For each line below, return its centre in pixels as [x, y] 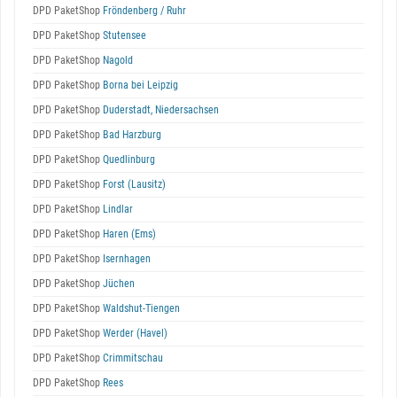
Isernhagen [125, 259]
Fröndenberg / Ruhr [143, 11]
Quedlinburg [128, 160]
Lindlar [117, 209]
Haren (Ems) [128, 234]
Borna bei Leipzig [139, 85]
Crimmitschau [132, 358]
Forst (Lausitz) [133, 184]
